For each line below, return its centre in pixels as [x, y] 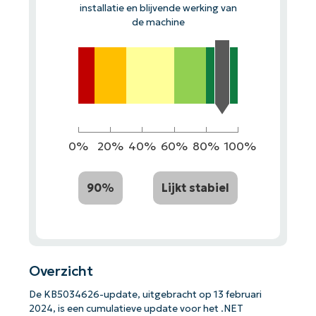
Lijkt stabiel [196, 187]
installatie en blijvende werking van [158, 8]
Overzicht [61, 271]
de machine [158, 22]
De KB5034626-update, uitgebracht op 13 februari [145, 295]
